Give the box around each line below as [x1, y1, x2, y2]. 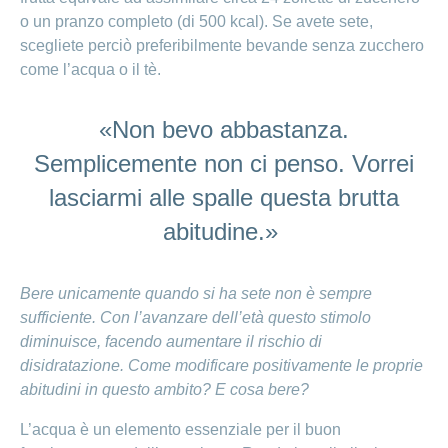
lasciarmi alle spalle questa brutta [49, 184, 399, 212]
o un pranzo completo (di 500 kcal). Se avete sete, [20, 13, 373, 31]
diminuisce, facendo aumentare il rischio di [20, 333, 322, 351]
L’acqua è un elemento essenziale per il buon [20, 421, 341, 439]
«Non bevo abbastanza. [99, 116, 349, 144]
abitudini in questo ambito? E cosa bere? [20, 381, 309, 399]
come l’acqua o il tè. [20, 61, 165, 79]
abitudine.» [163, 218, 285, 246]
